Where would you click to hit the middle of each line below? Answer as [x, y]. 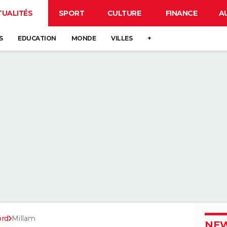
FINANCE [181, 13]
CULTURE [124, 13]
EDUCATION [37, 38]
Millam [23, 218]
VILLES [122, 38]
